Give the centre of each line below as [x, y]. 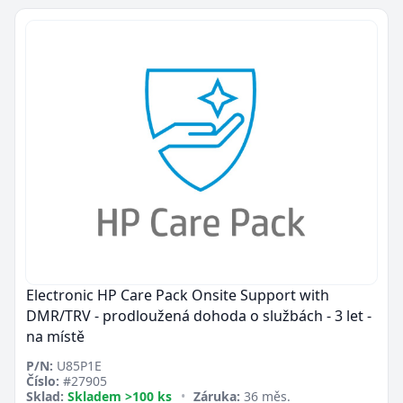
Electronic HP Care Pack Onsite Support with [178, 295]
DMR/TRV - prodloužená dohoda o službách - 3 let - [199, 315]
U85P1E [77, 365]
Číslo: [43, 381]
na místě [55, 336]
